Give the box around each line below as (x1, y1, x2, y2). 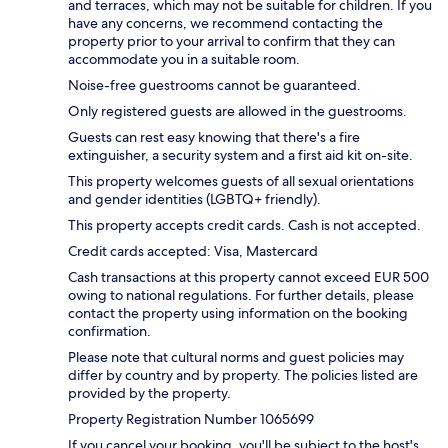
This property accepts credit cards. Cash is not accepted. (68, 215, 421, 234)
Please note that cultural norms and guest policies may (68, 347, 404, 366)
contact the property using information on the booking (68, 303, 408, 322)
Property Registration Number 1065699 (68, 409, 314, 428)
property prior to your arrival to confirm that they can (68, 31, 395, 50)
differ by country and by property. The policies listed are (68, 365, 418, 384)
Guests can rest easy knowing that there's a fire (68, 127, 360, 146)
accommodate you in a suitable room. (68, 49, 300, 68)
